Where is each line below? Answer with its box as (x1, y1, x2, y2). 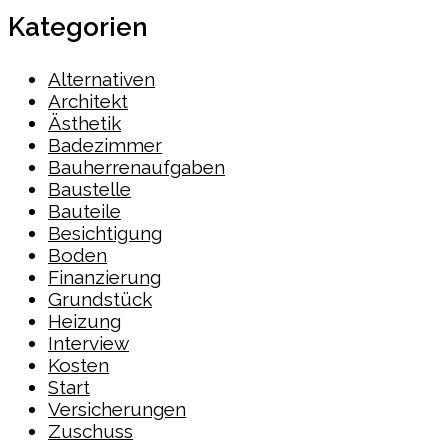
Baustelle (48, 177, 131, 200)
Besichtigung (48, 221, 162, 244)
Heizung (48, 309, 121, 332)
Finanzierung (48, 265, 161, 288)
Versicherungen (48, 397, 186, 420)
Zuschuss (48, 419, 133, 442)
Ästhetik (48, 111, 121, 134)
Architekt (48, 89, 128, 112)
